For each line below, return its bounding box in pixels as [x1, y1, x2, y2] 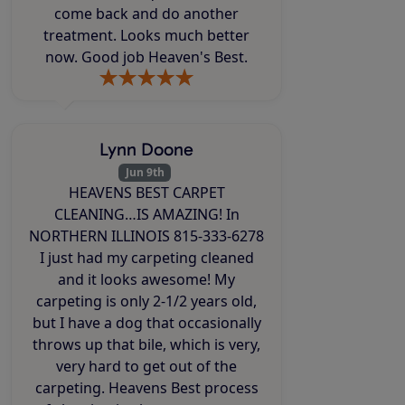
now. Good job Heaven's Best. [45, 46, 248, 67]
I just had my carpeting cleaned [39, 248, 254, 268]
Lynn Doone [99, 137, 193, 160]
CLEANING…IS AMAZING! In [53, 204, 226, 225]
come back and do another [54, 3, 239, 24]
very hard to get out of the [56, 356, 89, 377]
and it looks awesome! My [58, 269, 214, 290]
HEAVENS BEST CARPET [68, 183, 225, 203]
